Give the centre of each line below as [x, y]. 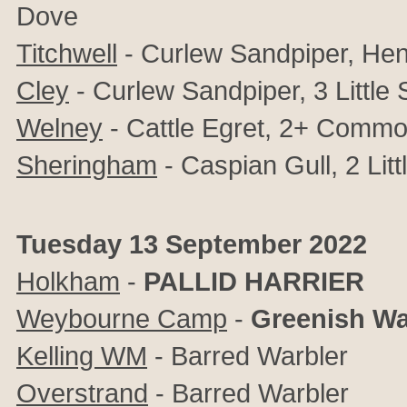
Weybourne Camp [122, 318]
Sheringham [87, 165]
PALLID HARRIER [254, 281]
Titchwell [67, 53]
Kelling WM [82, 356]
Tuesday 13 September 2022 [192, 244]
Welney [60, 128]
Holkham [68, 281]
